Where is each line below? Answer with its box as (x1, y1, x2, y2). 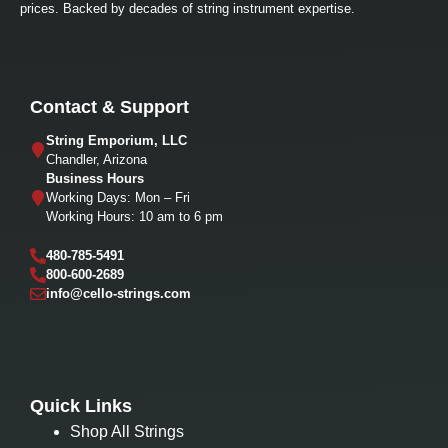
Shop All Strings (70, 423, 184, 441)
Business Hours (46, 171, 144, 187)
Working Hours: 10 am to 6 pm (46, 209, 223, 225)
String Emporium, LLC (46, 133, 187, 149)
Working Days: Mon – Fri (46, 190, 190, 206)
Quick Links (30, 396, 132, 417)
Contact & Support (30, 97, 189, 118)
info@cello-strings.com (46, 286, 191, 302)
